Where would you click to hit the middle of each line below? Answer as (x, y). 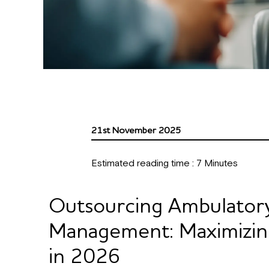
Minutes (221, 163)
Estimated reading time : (143, 163)
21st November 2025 (136, 131)
